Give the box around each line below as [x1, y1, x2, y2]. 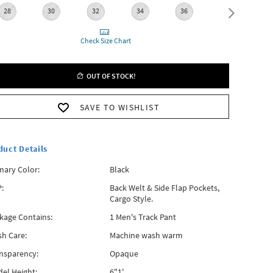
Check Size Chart [80, 36, 132, 45]
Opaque [109, 248, 138, 259]
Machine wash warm [109, 230, 183, 241]
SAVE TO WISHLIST [79, 102, 160, 113]
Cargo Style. [109, 193, 153, 204]
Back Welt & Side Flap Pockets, [109, 182, 219, 193]
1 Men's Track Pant [109, 211, 176, 222]
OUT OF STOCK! [83, 71, 136, 80]
